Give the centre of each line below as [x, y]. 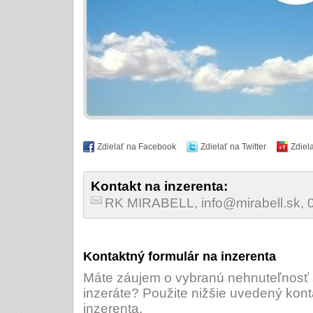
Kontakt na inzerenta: [159, 186]
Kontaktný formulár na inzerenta [180, 256]
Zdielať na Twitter [233, 147]
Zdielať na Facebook [137, 147]
